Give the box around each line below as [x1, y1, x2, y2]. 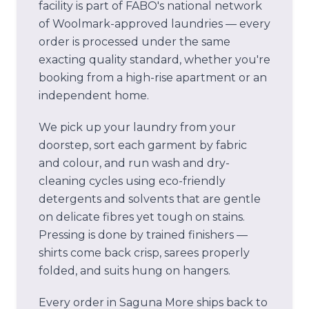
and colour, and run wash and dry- [39, 157, 230, 170]
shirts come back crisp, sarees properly [39, 246, 250, 259]
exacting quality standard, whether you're [39, 53, 270, 66]
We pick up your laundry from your [39, 121, 236, 134]
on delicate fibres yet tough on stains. [39, 210, 245, 223]
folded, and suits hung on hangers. [39, 264, 230, 277]
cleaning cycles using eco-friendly [39, 175, 226, 188]
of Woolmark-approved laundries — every [39, 17, 270, 30]
